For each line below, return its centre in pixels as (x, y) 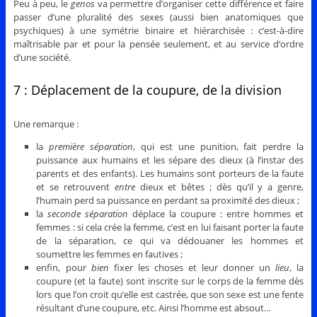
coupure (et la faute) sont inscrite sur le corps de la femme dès (170, 281)
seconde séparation (88, 213)
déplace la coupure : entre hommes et (216, 213)
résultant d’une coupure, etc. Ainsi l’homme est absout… (154, 307)
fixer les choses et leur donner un (194, 267)
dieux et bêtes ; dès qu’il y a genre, (219, 186)
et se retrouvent (75, 186)
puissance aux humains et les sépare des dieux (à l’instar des (170, 160)
